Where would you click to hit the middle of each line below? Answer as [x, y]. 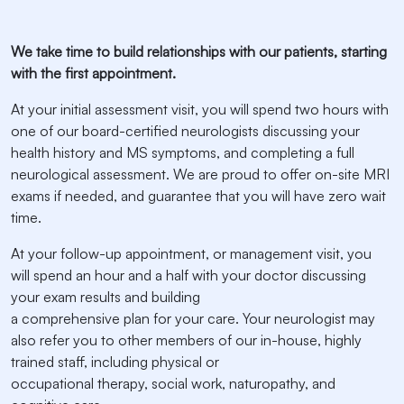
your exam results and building [106, 297]
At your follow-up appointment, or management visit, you [191, 254]
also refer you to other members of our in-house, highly [186, 340]
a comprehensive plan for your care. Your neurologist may [193, 319]
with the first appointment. [93, 73]
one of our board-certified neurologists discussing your [185, 131]
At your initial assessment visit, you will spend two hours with [200, 110]
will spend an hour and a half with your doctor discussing [188, 275]
